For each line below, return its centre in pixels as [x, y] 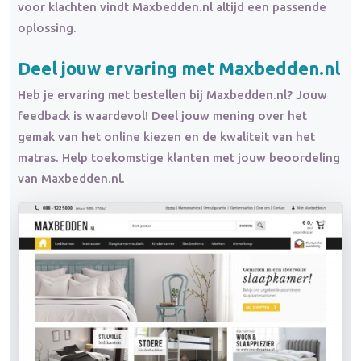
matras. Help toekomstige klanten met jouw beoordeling [179, 158]
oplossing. [47, 27]
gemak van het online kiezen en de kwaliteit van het [166, 137]
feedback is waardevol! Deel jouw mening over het [162, 116]
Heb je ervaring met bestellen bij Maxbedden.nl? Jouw [172, 95]
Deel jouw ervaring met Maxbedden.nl [179, 68]
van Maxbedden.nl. [71, 179]
